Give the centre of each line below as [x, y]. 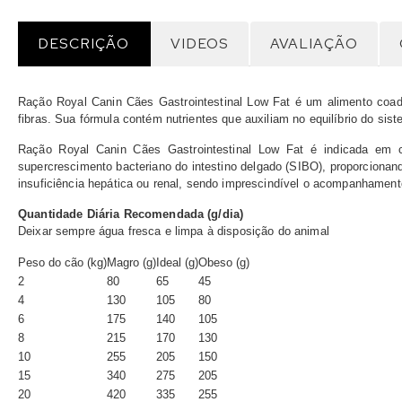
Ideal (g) [177, 262]
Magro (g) [131, 262]
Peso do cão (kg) [62, 262]
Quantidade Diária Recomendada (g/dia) [131, 214]
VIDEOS [200, 44]
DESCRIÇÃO [83, 44]
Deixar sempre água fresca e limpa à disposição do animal [174, 231]
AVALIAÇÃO [314, 44]
